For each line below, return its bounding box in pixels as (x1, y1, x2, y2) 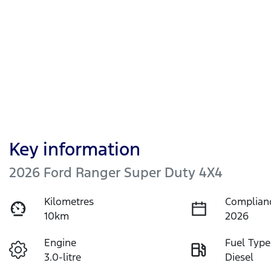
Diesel (225, 250, 254, 264)
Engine (44, 235, 77, 249)
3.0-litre (44, 250, 82, 264)
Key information (9, 137, 140, 160)
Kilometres (44, 194, 94, 208)
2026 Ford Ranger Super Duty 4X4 (9, 163, 223, 181)
